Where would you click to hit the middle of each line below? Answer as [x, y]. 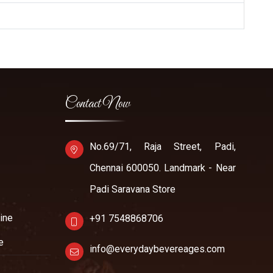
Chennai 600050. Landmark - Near [162, 168]
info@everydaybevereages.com [157, 249]
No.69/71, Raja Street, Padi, [162, 147]
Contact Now [97, 105]
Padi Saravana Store [132, 190]
